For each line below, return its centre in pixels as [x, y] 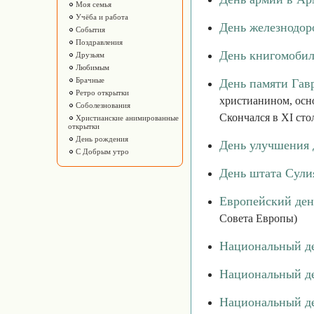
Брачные [89, 80]
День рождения [101, 139]
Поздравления [98, 42]
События [89, 29]
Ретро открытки [101, 93]
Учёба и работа [101, 17]
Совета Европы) [258, 218]
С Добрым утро [101, 151]
